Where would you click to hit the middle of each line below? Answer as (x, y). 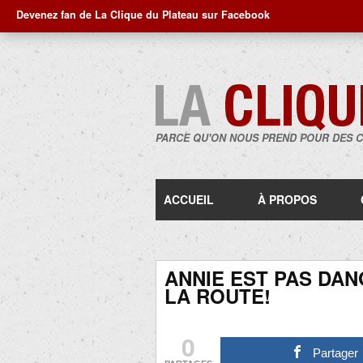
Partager (336, 353)
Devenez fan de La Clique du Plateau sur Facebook (143, 15)
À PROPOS (287, 199)
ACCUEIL (189, 199)
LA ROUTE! (218, 296)
